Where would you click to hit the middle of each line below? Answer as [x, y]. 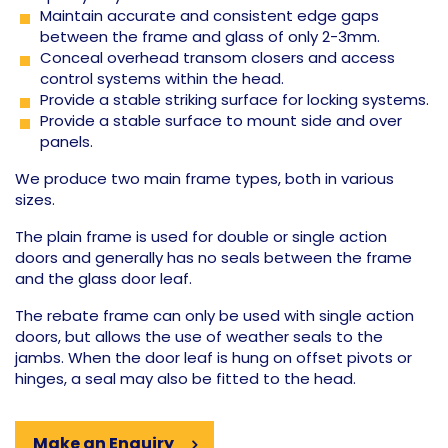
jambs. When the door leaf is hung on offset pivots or [213, 357]
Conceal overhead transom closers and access [217, 57]
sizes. [35, 199]
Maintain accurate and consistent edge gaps [209, 15]
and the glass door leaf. [103, 278]
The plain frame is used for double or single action [201, 236]
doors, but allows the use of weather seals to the [199, 336]
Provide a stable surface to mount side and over [221, 120]
